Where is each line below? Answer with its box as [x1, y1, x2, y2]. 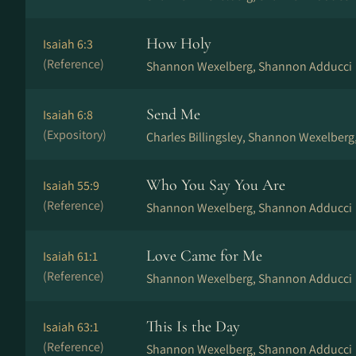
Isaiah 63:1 [43, 319, 99, 335]
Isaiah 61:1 [43, 248, 98, 265]
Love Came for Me [146, 246, 262, 265]
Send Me [146, 105, 200, 124]
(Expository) [43, 126, 106, 143]
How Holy [146, 34, 211, 53]
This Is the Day [146, 317, 240, 336]
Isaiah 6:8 [43, 106, 93, 123]
